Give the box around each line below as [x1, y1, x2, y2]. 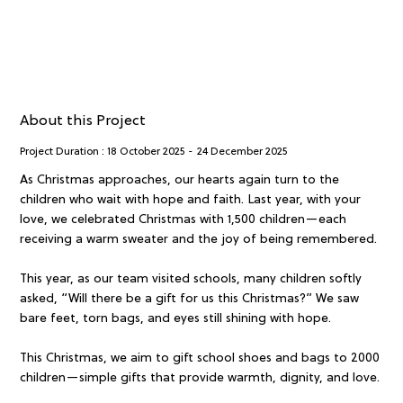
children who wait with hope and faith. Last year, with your [19, 193, 361, 208]
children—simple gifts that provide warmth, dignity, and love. [19, 372, 380, 386]
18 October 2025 [107, 145, 185, 158]
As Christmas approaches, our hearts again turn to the [19, 174, 339, 188]
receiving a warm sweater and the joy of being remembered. [19, 233, 377, 247]
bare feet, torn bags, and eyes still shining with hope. [19, 312, 331, 327]
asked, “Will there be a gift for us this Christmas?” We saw [19, 292, 359, 307]
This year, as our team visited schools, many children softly [19, 273, 362, 287]
